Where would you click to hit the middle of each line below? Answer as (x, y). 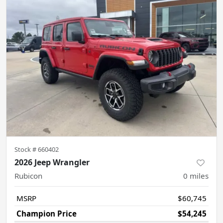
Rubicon (28, 175)
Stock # (26, 149)
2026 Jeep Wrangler (52, 162)
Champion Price (47, 213)
